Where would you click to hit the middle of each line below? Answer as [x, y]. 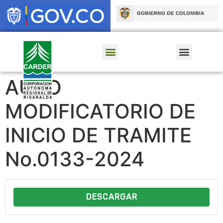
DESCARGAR [111, 197]
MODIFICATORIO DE [100, 111]
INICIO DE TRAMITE [98, 135]
